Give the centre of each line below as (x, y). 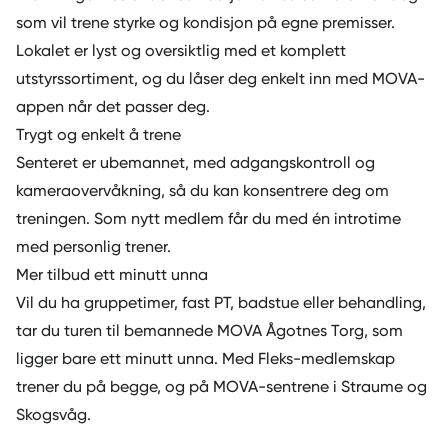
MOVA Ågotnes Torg (290, 330)
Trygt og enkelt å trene (98, 134)
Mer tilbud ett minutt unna (112, 274)
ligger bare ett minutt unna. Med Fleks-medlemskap (205, 358)
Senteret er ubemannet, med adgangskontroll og (195, 162)
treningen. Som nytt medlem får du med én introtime (208, 218)
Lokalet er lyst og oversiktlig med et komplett (181, 50)
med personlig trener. (93, 246)
